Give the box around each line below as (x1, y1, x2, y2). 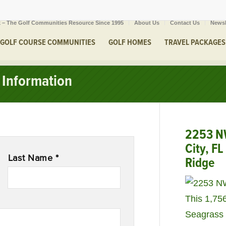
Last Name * (8, 152, 60, 163)
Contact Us (170, 20, 200, 26)
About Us (134, 20, 159, 26)
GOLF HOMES (108, 37, 151, 48)
